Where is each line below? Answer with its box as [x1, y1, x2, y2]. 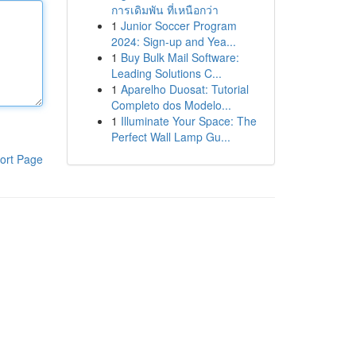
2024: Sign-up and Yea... [110, 33, 236, 49]
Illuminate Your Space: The [120, 113, 257, 129]
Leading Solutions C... [110, 65, 222, 81]
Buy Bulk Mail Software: [120, 49, 239, 65]
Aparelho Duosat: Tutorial [120, 81, 249, 97]
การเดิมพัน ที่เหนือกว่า [110, 2, 219, 17]
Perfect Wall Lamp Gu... [110, 129, 230, 145]
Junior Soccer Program [120, 17, 237, 33]
